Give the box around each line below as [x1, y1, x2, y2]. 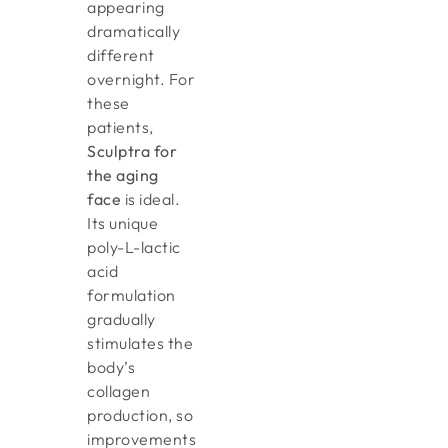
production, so [87, 405, 194, 426]
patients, [87, 117, 154, 138]
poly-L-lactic [87, 237, 181, 258]
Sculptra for [87, 141, 178, 162]
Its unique [87, 213, 159, 234]
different [87, 45, 155, 66]
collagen [87, 381, 151, 402]
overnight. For [87, 69, 196, 90]
